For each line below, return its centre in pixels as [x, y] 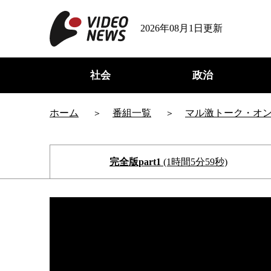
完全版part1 [135, 162]
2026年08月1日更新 [181, 28]
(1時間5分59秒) [195, 162]
